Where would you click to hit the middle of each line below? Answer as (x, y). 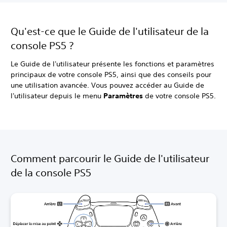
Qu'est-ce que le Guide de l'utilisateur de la (110, 31)
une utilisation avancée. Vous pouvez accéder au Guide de (107, 85)
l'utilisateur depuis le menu (57, 96)
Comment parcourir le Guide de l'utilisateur (110, 158)
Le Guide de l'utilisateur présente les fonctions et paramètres (112, 64)
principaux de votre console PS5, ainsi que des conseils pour (111, 74)
